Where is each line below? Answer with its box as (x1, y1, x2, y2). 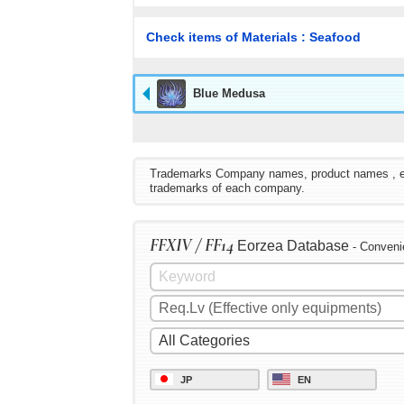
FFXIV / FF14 (150, 234, 234, 257)
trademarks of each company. (150, 181, 305, 196)
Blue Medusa (193, 86, 265, 100)
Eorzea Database (234, 238, 353, 254)
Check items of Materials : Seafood (145, 29, 361, 44)
